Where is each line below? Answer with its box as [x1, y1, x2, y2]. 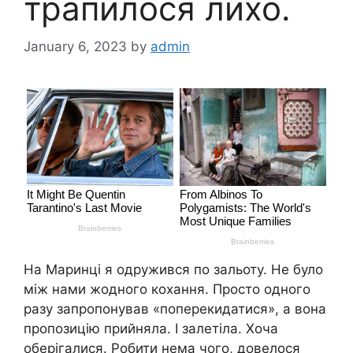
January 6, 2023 [24, 39, 127, 55]
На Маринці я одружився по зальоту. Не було [24, 262, 323, 278]
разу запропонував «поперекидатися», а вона [24, 301, 326, 318]
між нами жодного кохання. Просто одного [24, 281, 310, 298]
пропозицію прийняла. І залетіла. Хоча [24, 321, 278, 337]
